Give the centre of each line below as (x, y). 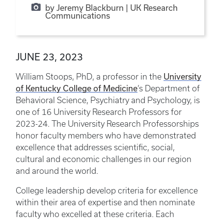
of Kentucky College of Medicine (77, 88)
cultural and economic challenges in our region (104, 159)
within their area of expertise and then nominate (105, 203)
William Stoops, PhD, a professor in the (90, 77)
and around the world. (57, 171)
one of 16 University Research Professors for (99, 112)
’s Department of (169, 89)
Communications (77, 16)
